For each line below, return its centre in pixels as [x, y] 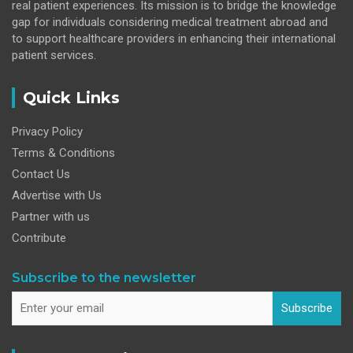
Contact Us [41, 175]
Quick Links [71, 98]
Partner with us [51, 217]
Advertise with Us [57, 196]
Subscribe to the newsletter [104, 278]
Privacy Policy [47, 132]
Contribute [39, 238]
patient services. [54, 56]
